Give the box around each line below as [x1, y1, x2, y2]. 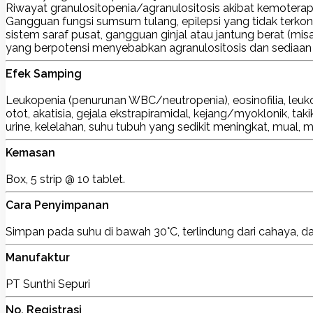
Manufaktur [6, 250, 70, 264]
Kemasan [6, 145, 55, 159]
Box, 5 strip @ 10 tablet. [6, 172, 125, 186]
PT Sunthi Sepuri [6, 277, 90, 291]
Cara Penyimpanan [6, 198, 109, 212]
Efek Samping [6, 66, 82, 80]
